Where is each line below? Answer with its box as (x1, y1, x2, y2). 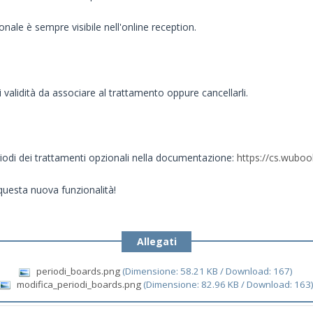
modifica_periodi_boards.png (17, 277, 141, 291)
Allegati (136, 235, 177, 249)
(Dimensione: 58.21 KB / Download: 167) (119, 265, 295, 278)
